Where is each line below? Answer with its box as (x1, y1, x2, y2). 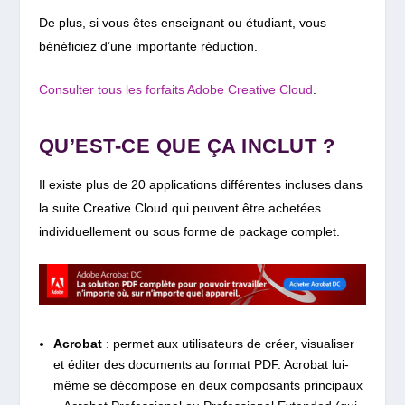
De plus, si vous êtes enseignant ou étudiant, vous (38, 15, 326, 31)
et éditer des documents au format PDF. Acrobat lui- (52, 356, 349, 372)
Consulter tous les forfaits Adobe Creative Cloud (38, 82, 313, 98)
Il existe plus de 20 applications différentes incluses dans (38, 177, 363, 193)
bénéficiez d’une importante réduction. (38, 39, 258, 54)
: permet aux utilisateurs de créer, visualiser (105, 335, 354, 351)
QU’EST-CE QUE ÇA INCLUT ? (38, 135, 335, 158)
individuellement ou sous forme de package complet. (38, 224, 340, 240)
